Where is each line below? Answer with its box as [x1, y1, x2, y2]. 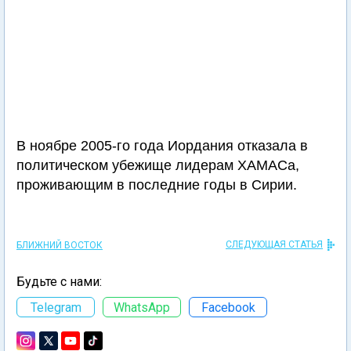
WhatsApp [114, 299, 170, 315]
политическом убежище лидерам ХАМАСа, [16, 157, 299, 173]
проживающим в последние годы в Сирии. [16, 177, 297, 193]
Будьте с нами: [16, 274, 102, 289]
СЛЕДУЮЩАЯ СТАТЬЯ [226, 239, 323, 250]
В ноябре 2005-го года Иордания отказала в [16, 138, 308, 154]
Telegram [30, 299, 81, 315]
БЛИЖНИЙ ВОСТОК [16, 240, 103, 251]
